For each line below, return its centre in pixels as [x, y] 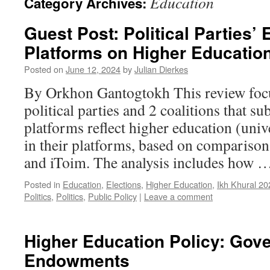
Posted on [44, 69]
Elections [124, 184]
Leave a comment [178, 196]
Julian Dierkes [161, 69]
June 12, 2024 [93, 69]
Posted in [42, 184]
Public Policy [112, 196]
